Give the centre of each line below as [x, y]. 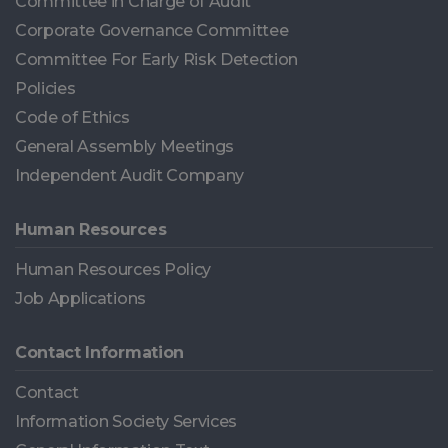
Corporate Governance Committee [152, 30]
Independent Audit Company [129, 175]
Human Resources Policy [113, 269]
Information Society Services [126, 421]
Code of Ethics [72, 117]
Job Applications [80, 298]
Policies [45, 88]
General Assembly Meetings [124, 146]
